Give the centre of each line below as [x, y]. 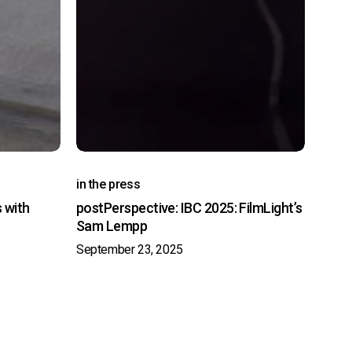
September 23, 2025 [130, 250]
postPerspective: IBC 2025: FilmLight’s [189, 208]
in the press [108, 185]
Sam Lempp [112, 226]
